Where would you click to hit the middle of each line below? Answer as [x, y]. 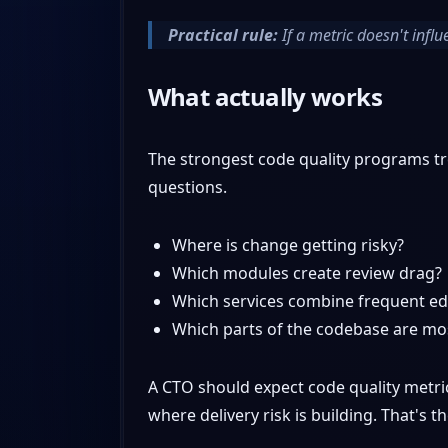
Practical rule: [222, 34]
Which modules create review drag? [306, 272]
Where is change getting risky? [287, 244]
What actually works [265, 96]
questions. [187, 186]
